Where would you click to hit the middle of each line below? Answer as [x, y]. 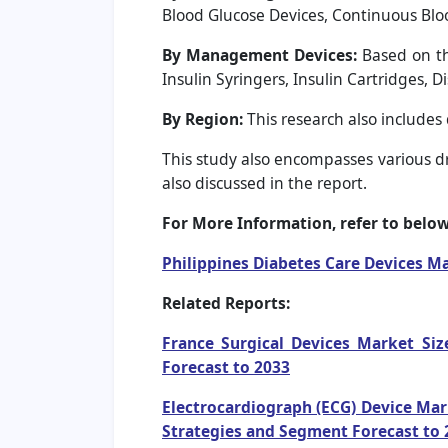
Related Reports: [226, 303]
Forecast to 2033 [226, 367]
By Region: [202, 119]
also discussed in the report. [264, 183]
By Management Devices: [259, 55]
